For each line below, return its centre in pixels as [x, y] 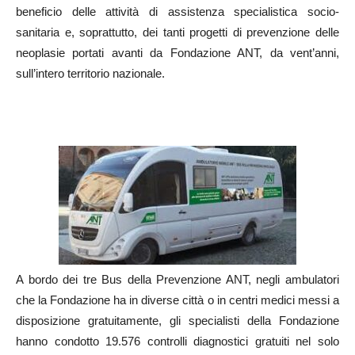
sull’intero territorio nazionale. [90, 74]
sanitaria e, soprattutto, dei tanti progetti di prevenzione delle [177, 32]
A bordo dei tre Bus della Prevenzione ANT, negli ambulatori [177, 280]
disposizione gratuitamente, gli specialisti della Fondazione [177, 321]
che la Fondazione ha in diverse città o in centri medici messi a [177, 300]
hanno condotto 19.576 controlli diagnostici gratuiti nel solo [177, 342]
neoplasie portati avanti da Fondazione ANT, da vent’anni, [177, 53]
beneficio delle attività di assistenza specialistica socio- [177, 12]
